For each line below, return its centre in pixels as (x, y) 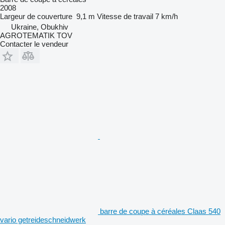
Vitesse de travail (125, 16)
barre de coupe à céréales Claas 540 (160, 211)
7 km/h (166, 16)
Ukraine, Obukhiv (40, 27)
